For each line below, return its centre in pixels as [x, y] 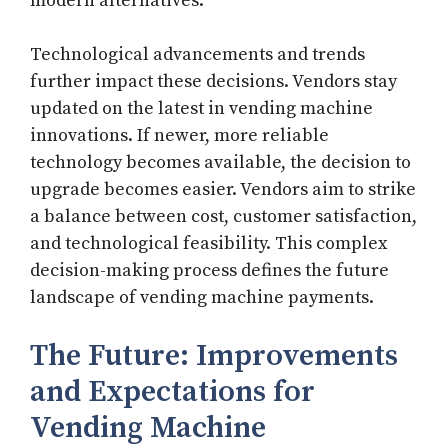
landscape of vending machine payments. [202, 298]
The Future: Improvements [214, 356]
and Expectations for [172, 392]
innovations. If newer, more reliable [179, 136]
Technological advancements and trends [197, 55]
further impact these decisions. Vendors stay [213, 82]
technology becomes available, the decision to [220, 163]
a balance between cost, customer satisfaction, [223, 217]
